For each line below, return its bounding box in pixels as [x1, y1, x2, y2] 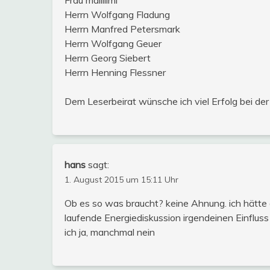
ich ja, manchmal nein [64, 225, 155, 238]
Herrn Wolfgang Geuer [64, 37, 162, 49]
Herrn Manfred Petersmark [64, 22, 180, 35]
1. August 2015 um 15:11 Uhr [64, 174, 178, 185]
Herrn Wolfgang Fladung [64, 8, 170, 20]
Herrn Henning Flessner [64, 66, 166, 78]
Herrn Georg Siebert [64, 51, 151, 64]
